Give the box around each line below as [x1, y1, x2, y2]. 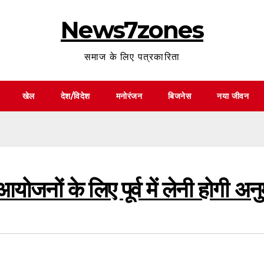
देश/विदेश [60, 91, 90, 101]
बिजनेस [168, 91, 192, 101]
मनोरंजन [115, 91, 143, 101]
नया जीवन [217, 91, 249, 101]
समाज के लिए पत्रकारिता [84, 52, 180, 62]
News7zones [61, 15, 203, 44]
